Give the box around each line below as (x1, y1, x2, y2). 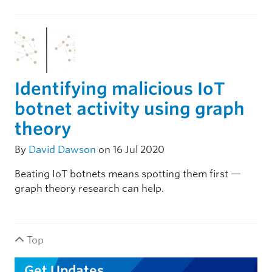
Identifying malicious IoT (15, 78, 225, 99)
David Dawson (29, 144, 96, 155)
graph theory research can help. (15, 183, 164, 194)
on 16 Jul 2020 (96, 144, 165, 155)
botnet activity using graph (15, 98, 245, 119)
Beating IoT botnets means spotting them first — (15, 168, 241, 180)
